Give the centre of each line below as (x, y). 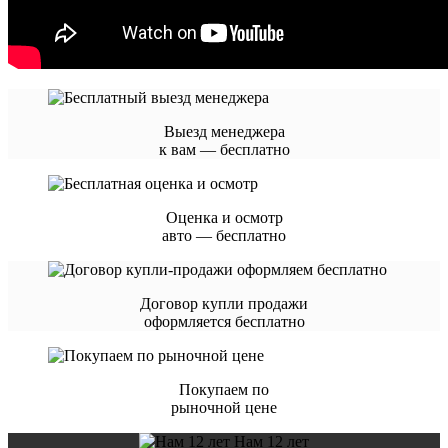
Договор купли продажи (224, 303)
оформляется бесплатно (224, 321)
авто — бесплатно (224, 235)
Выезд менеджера (224, 131)
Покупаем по (224, 389)
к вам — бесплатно (224, 149)
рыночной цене (224, 407)
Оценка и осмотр (224, 217)
